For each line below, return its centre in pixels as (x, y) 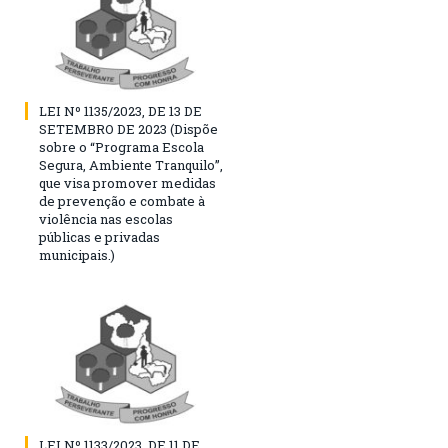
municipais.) (77, 255)
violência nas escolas (106, 219)
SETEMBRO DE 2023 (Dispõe (128, 129)
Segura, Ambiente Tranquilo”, (131, 165)
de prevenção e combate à (122, 201)
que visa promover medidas (127, 183)
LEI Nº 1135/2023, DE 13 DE (120, 111)
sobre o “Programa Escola (121, 147)
